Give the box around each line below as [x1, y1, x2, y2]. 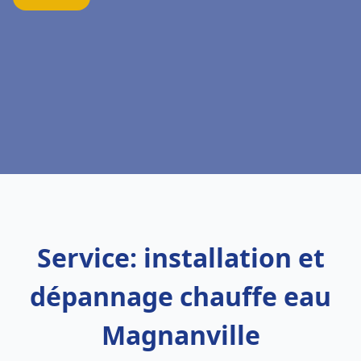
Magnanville [101, 317, 260, 352]
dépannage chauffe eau [30, 279, 331, 313]
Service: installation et [36, 240, 325, 275]
